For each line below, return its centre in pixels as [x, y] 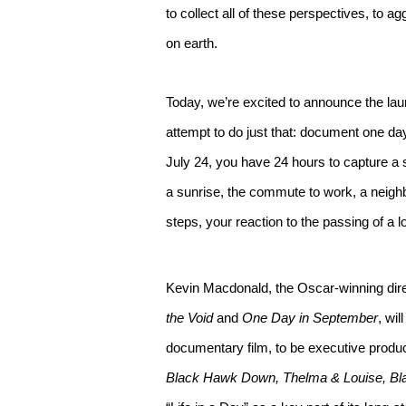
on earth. [192, 43]
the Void [189, 318]
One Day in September [310, 318]
